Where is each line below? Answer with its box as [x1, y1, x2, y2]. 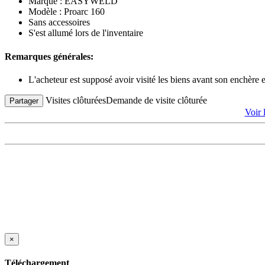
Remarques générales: [5, 51, 93, 62]
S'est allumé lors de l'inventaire [28, 28, 143, 38]
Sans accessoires [28, 17, 90, 28]
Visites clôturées [46, 95, 106, 105]
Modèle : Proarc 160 [28, 7, 105, 17]
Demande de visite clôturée [106, 95, 207, 105]
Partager [9, 96, 38, 105]
